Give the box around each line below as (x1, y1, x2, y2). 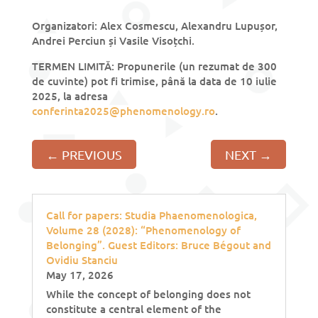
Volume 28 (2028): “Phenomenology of (45, 223, 241, 238)
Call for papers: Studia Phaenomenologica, (45, 208, 257, 223)
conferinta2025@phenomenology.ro (31, 104, 215, 119)
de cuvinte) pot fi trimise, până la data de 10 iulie (31, 74, 277, 89)
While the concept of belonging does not (45, 287, 251, 302)
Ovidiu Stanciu (45, 253, 118, 268)
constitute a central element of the (45, 302, 221, 317)
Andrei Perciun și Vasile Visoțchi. (31, 33, 194, 48)
